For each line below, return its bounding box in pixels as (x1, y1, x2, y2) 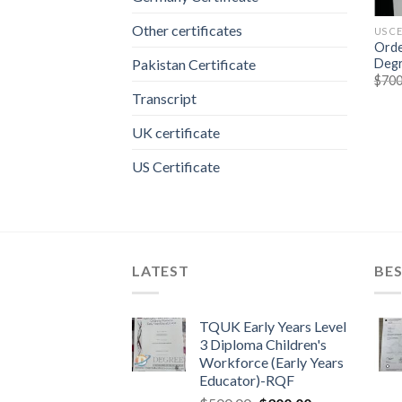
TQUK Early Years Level (199, 318, 346, 335)
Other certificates (132, 22, 242, 39)
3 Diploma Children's (199, 336, 327, 353)
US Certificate (132, 158, 220, 176)
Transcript (132, 90, 197, 108)
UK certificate (132, 124, 220, 142)
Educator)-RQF (199, 371, 294, 389)
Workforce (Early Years (199, 354, 344, 371)
